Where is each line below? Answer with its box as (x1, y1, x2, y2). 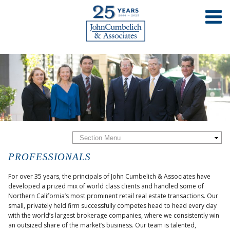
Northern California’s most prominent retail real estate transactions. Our (8, 191, 218, 200)
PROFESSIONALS (8, 151, 91, 162)
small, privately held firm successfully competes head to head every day (8, 201, 217, 210)
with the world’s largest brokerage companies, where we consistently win (8, 210, 219, 220)
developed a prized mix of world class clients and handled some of (8, 181, 204, 190)
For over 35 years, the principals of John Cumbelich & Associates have (8, 171, 210, 181)
